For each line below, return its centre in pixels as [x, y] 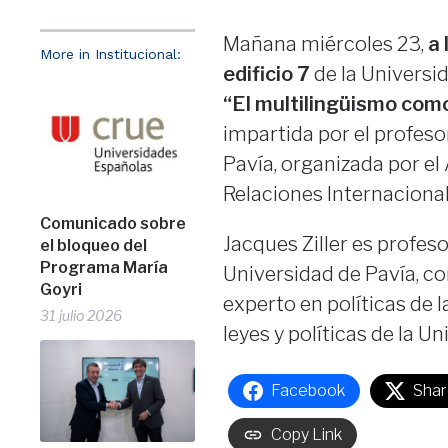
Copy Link [306, 435]
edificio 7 [266, 74]
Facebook [307, 391]
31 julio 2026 [81, 316]
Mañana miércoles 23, [325, 44]
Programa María [104, 268]
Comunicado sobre [113, 224]
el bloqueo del [94, 246]
